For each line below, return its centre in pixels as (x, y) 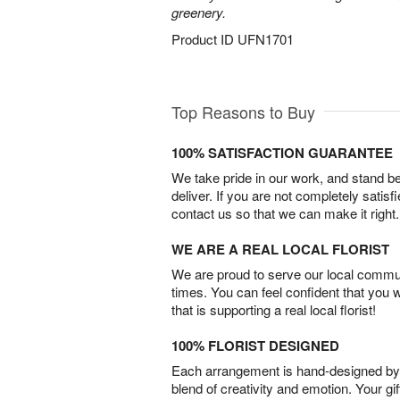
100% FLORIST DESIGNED (255, 346)
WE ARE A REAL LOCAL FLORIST (280, 250)
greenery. (199, 12)
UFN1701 (266, 39)
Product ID (204, 39)
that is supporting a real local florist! (274, 310)
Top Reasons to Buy (243, 112)
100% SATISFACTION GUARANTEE (282, 153)
